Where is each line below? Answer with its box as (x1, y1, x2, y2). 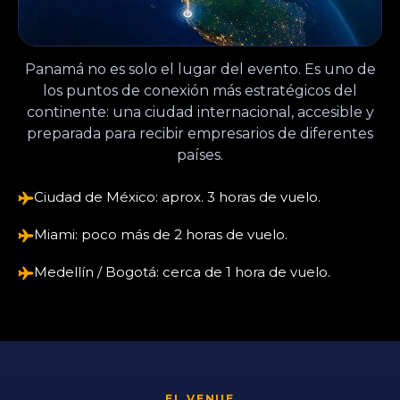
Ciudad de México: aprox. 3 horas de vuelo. (34, 187, 321, 205)
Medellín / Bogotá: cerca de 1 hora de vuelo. (34, 262, 330, 280)
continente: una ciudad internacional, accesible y (26, 103, 374, 121)
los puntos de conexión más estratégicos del (43, 81, 357, 99)
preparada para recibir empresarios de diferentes (27, 124, 373, 142)
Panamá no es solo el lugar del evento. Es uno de (24, 60, 376, 78)
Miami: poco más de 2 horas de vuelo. (34, 225, 287, 243)
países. (177, 146, 223, 163)
